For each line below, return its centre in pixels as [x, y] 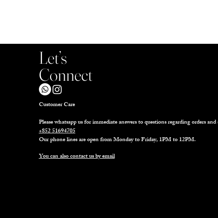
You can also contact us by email [77, 157]
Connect [65, 75]
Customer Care [57, 105]
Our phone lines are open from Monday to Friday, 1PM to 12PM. [117, 140]
